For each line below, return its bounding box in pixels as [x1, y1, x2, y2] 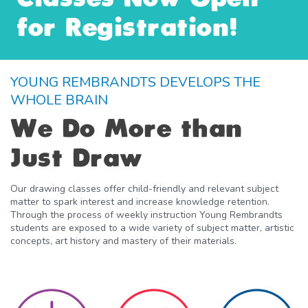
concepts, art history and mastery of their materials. [10, 234, 236, 247]
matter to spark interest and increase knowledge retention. [10, 195, 269, 208]
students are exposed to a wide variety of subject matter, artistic [10, 221, 294, 234]
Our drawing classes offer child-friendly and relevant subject [10, 181, 278, 195]
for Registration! [16, 17, 239, 41]
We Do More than [10, 118, 243, 142]
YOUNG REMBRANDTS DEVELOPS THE [10, 73, 261, 92]
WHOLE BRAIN [10, 91, 108, 110]
